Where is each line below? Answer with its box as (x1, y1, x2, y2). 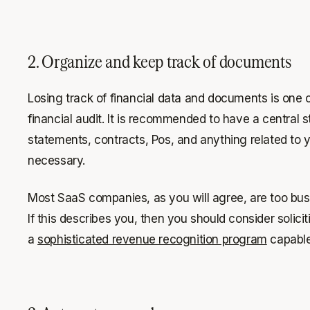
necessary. (27, 153, 85, 167)
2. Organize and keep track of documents (27, 51, 291, 71)
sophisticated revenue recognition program (37, 232, 267, 246)
